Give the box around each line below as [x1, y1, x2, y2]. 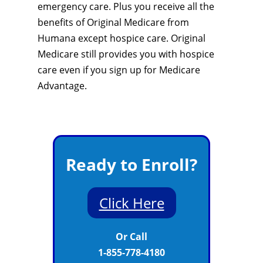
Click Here [99, 193, 164, 213]
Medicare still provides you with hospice [38, 48, 214, 60]
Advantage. [38, 79, 87, 92]
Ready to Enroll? [66, 153, 197, 176]
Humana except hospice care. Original [38, 32, 205, 45]
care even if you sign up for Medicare [38, 63, 200, 76]
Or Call [116, 230, 147, 243]
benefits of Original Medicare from [38, 16, 189, 29]
